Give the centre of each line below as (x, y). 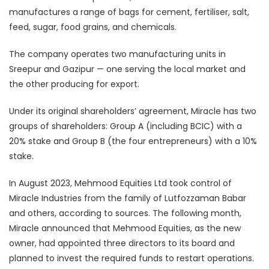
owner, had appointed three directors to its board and (122, 243)
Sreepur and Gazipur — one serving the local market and (127, 69)
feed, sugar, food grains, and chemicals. (93, 27)
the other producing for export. (74, 84)
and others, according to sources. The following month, (125, 213)
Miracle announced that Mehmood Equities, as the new (125, 228)
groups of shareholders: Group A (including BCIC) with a (125, 126)
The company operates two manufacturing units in (117, 54)
